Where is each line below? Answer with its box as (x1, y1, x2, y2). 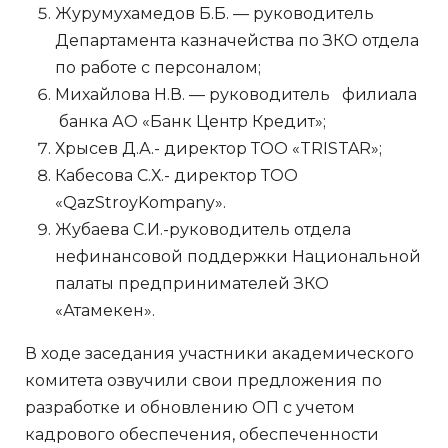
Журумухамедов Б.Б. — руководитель (55, 3, 374, 23)
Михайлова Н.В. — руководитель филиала (55, 84, 417, 104)
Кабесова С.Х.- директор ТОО (55, 165, 298, 185)
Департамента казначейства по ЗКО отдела (55, 30, 419, 50)
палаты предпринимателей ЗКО (55, 273, 329, 293)
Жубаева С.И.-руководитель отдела (55, 219, 351, 239)
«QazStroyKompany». (55, 192, 226, 212)
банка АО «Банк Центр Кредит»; (55, 111, 326, 131)
